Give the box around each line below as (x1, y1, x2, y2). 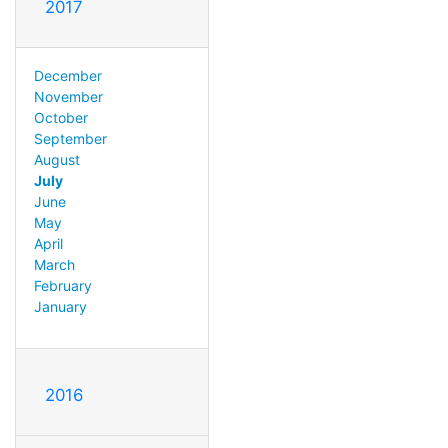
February (33, 276, 92, 294)
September (33, 129, 107, 147)
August (33, 150, 80, 168)
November (33, 87, 103, 105)
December (33, 66, 102, 84)
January (33, 297, 87, 315)
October (33, 108, 88, 126)
